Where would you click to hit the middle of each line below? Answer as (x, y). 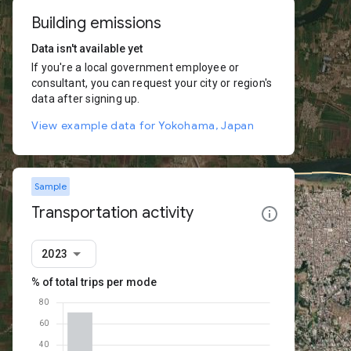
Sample (51, 186)
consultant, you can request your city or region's (152, 83)
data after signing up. (86, 99)
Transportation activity (112, 213)
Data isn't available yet (87, 49)
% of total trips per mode (94, 282)
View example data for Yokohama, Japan (143, 125)
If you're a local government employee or (136, 67)
